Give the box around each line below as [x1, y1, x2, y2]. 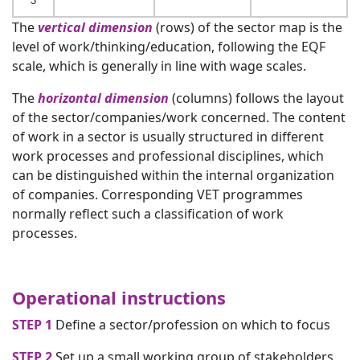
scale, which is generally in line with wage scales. [12, 56, 306, 75]
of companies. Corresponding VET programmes [12, 185, 303, 203]
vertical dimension [38, 18, 153, 36]
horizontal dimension [38, 88, 169, 107]
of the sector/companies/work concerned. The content [12, 108, 346, 126]
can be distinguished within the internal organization [12, 166, 334, 184]
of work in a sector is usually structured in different [12, 127, 324, 145]
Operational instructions [12, 285, 226, 309]
